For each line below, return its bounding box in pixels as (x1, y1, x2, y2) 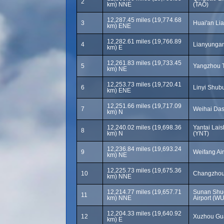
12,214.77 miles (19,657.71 (107, 188, 181, 195)
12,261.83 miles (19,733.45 (107, 59, 181, 66)
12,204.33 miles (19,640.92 (107, 210, 181, 217)
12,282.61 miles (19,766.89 (107, 38, 181, 45)
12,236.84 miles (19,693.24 (107, 145, 181, 152)
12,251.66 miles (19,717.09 (107, 102, 181, 109)
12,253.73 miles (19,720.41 (107, 81, 181, 88)
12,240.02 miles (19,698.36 (107, 124, 181, 131)
